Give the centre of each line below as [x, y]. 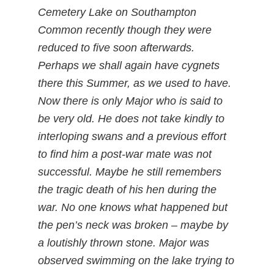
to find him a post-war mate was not [125, 154]
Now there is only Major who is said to [131, 101]
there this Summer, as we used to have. [135, 83]
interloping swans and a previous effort [132, 136]
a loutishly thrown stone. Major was [124, 243]
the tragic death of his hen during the [128, 190]
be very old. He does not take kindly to [131, 119]
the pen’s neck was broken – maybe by [133, 225]
